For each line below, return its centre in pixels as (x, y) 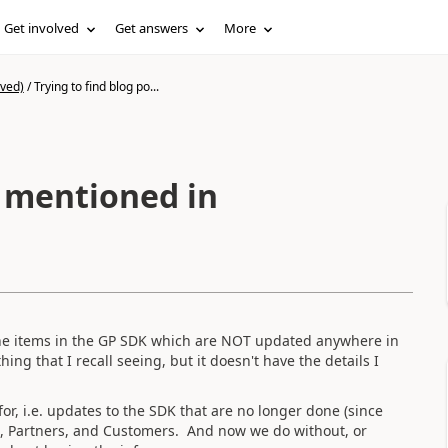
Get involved (42, 28)
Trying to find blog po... (96, 86)
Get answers (152, 28)
